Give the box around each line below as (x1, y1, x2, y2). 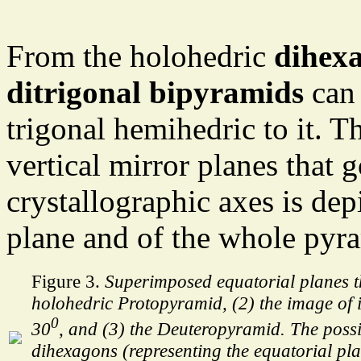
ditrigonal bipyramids (6, 75, 304, 110)
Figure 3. (31, 271, 105, 293)
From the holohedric (6, 39, 274, 74)
